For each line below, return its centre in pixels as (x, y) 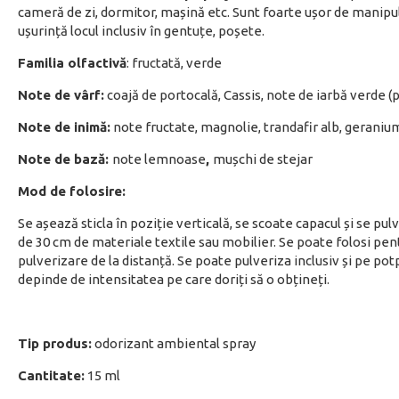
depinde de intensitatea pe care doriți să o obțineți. (175, 279)
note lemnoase (159, 159)
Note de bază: (65, 159)
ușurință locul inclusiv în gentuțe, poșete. (141, 31)
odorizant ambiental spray (175, 343)
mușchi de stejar (263, 159)
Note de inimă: (64, 127)
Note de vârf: (61, 95)
